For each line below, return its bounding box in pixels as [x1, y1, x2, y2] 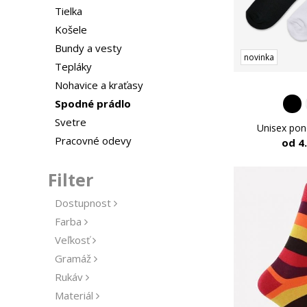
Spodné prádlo [54, 97, 131, 110]
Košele [54, 23, 87, 36]
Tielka [54, 4, 82, 18]
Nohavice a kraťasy [54, 78, 143, 92]
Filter [47, 168, 93, 191]
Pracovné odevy [54, 134, 132, 147]
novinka [244, 51, 275, 64]
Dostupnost [54, 196, 111, 210]
